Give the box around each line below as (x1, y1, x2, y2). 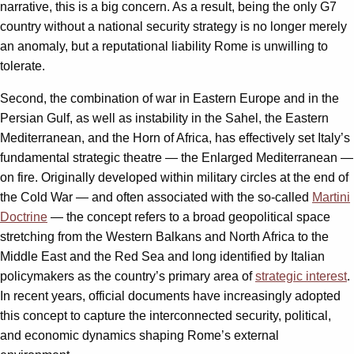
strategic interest (255, 269, 347, 283)
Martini (312, 190, 350, 204)
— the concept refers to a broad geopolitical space (47, 209, 330, 224)
